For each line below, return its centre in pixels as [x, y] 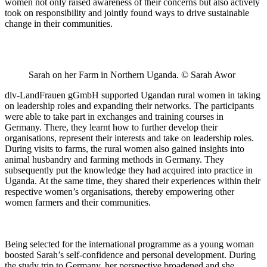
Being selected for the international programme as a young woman [129, 244]
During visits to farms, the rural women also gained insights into [125, 148]
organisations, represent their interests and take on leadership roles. [129, 138]
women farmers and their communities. [78, 202]
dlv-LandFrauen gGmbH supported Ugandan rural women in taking [133, 95]
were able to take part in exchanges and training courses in [114, 116]
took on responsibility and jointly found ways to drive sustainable [127, 13]
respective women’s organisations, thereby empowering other [119, 191]
